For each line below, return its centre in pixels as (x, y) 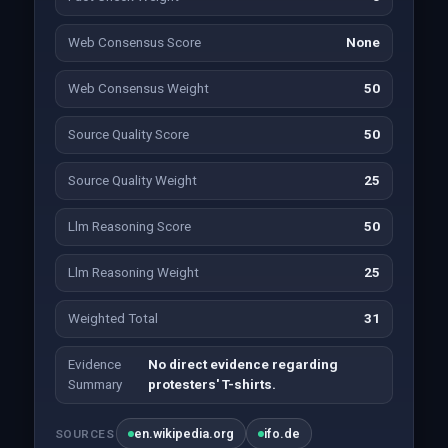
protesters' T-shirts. (211, 384)
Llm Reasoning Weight (133, 272)
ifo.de (282, 433)
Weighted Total (112, 318)
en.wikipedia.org (184, 433)
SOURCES (84, 433)
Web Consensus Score (134, 42)
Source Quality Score (128, 134)
